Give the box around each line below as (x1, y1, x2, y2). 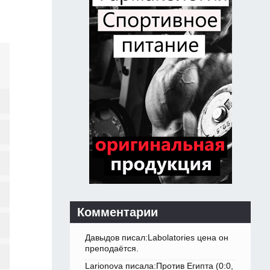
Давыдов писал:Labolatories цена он (85, 233, 228, 243)
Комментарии (77, 206, 158, 219)
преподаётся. (85, 243, 139, 254)
